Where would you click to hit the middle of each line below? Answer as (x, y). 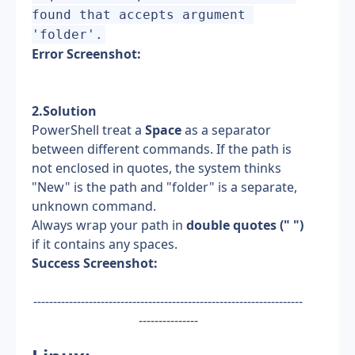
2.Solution (64, 111)
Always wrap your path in (109, 225)
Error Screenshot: (86, 54)
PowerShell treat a (88, 130)
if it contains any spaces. (105, 244)
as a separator (226, 130)
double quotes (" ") (245, 225)
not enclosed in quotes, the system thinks (157, 168)
